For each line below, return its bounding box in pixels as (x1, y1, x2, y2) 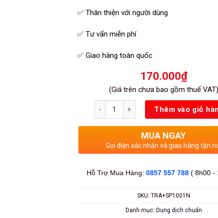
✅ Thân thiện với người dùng (77, 8, 168, 18)
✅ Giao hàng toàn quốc (77, 51, 152, 60)
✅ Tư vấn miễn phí (77, 30, 136, 39)
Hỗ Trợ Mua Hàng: (86, 169, 146, 177)
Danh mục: (125, 206, 156, 214)
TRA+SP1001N (150, 192, 190, 199)
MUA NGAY (141, 130, 186, 141)
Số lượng (93, 101, 121, 109)
